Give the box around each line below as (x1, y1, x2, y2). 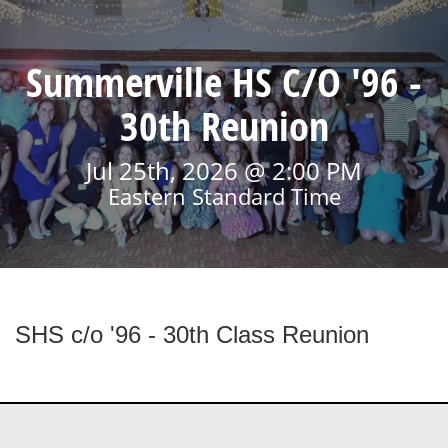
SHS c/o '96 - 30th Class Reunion (15, 321, 369, 348)
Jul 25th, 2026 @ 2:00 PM (86, 154, 362, 187)
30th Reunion (119, 99, 329, 153)
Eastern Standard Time (107, 181, 341, 211)
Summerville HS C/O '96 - (26, 55, 422, 109)
